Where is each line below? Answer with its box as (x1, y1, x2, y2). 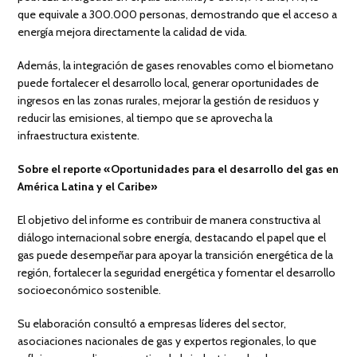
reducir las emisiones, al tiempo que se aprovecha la (18, 110, 273, 125)
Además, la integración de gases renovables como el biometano (18, 57, 335, 73)
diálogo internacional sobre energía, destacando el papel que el (18, 229, 327, 245)
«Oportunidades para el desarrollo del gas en (104, 161, 339, 176)
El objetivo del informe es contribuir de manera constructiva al (18, 212, 321, 227)
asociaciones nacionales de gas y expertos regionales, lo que (18, 333, 317, 348)
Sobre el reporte (18, 161, 104, 176)
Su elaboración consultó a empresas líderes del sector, (18, 316, 287, 331)
